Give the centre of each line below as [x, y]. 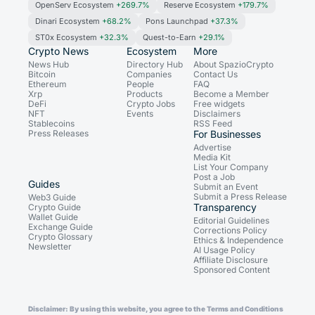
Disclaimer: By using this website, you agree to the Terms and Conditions [156, 309]
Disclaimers [217, 114]
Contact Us [216, 75]
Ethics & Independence [238, 240]
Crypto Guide [54, 207]
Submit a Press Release [240, 197]
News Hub [49, 65]
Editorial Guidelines [231, 221]
